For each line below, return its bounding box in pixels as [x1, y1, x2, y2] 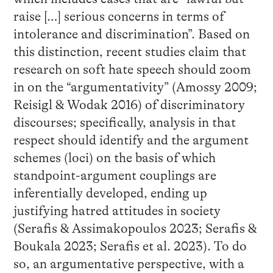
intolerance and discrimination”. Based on [13, 27, 250, 42]
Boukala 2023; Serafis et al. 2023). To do [13, 239, 247, 254]
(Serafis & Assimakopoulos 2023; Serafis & [13, 221, 257, 236]
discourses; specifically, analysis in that [13, 115, 236, 130]
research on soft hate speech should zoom [13, 62, 251, 77]
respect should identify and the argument [13, 133, 249, 148]
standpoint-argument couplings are [13, 168, 216, 183]
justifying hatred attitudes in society [13, 204, 221, 219]
